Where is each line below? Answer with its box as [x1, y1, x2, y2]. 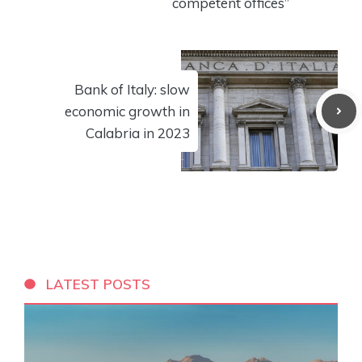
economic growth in [65, 102, 190, 120]
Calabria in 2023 [86, 124, 190, 141]
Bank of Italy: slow [74, 80, 190, 98]
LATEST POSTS [46, 275, 151, 293]
